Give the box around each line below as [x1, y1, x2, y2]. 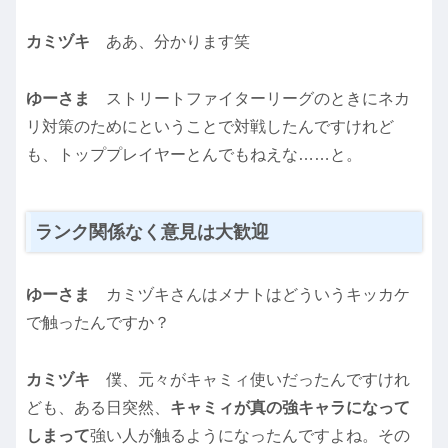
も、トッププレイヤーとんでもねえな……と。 [26, 145, 362, 163]
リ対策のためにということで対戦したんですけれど [26, 117, 394, 135]
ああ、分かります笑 [106, 32, 250, 50]
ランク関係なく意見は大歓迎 [35, 221, 269, 242]
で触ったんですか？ [26, 314, 170, 332]
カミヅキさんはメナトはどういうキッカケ [106, 286, 410, 304]
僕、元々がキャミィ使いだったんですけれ [106, 370, 410, 388]
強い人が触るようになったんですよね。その [90, 426, 410, 444]
